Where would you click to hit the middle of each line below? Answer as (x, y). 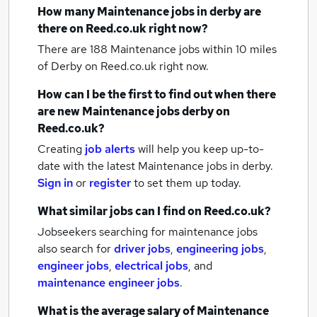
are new (60, 111)
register (110, 183)
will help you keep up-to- (201, 149)
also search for (76, 249)
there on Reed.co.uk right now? (123, 29)
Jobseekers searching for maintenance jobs (148, 232)
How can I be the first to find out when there (157, 94)
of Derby (61, 66)
